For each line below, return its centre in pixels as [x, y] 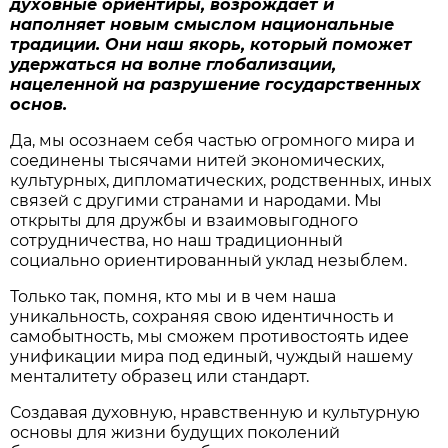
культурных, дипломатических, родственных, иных [221, 180]
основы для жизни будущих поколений [175, 432]
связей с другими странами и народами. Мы [196, 200]
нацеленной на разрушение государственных [216, 84]
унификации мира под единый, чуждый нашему [212, 356]
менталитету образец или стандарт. [160, 376]
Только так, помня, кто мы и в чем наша [173, 296]
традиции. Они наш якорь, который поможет [211, 44]
